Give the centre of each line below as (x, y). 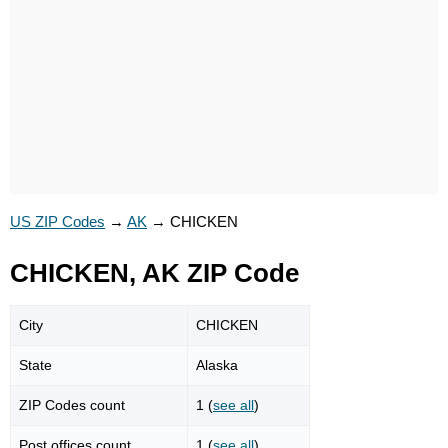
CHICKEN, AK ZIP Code (154, 273)
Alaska (217, 364)
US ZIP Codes (57, 221)
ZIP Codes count (72, 404)
